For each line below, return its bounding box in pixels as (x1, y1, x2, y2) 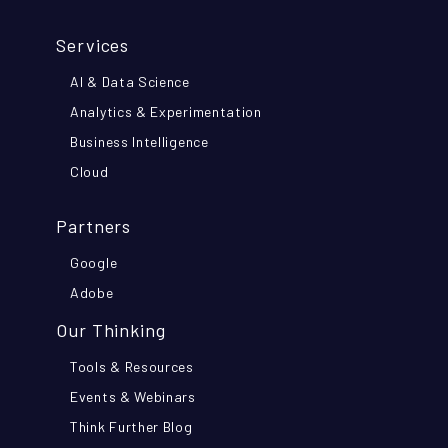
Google (70, 254, 118, 272)
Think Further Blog (70, 418, 193, 436)
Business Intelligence (70, 133, 209, 151)
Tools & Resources (70, 358, 194, 376)
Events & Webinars (70, 388, 196, 406)
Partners (56, 215, 132, 238)
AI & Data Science (70, 73, 190, 91)
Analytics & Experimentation (70, 103, 262, 121)
